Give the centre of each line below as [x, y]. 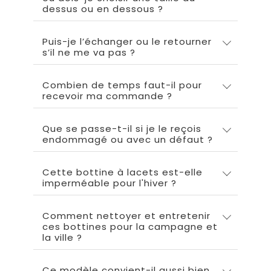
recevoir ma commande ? [107, 96]
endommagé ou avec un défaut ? [128, 140]
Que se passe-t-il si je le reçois [122, 129]
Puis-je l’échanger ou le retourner [127, 42]
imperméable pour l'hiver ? [109, 183]
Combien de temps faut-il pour [122, 85]
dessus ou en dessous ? [103, 9]
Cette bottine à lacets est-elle [122, 172]
